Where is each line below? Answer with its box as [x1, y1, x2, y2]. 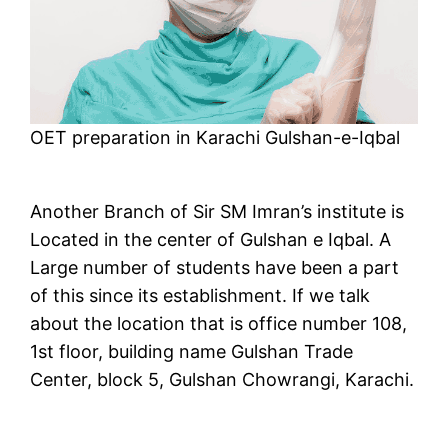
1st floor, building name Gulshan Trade [30, 341, 354, 363]
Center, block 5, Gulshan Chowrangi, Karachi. [30, 369, 415, 391]
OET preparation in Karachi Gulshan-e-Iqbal [30, 127, 401, 149]
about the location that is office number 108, [30, 313, 408, 335]
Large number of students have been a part [30, 257, 400, 279]
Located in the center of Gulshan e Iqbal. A [30, 229, 392, 251]
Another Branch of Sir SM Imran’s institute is [30, 201, 405, 223]
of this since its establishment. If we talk [30, 285, 371, 307]
